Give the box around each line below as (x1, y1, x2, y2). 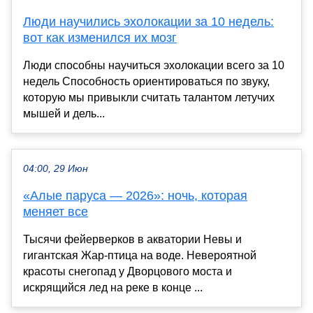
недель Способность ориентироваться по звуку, (23, 75, 270, 87)
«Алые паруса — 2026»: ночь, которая (23, 188, 247, 203)
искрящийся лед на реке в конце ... (23, 281, 203, 293)
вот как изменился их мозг (23, 30, 177, 45)
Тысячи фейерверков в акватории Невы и (23, 233, 242, 245)
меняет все (23, 204, 88, 219)
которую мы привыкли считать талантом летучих (23, 91, 275, 103)
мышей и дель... (23, 107, 105, 119)
